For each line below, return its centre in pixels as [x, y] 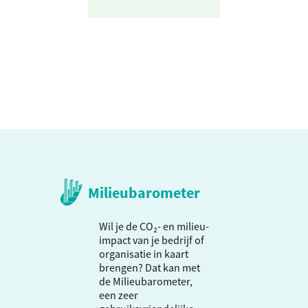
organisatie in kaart [144, 254]
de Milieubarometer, [146, 282]
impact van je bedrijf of [152, 240]
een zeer [119, 295]
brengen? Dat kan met [150, 268]
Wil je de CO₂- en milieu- [154, 227]
